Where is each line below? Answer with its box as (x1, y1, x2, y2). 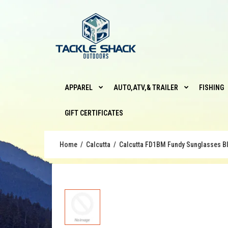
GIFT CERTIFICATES (65, 109, 123, 117)
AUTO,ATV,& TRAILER (113, 83, 178, 92)
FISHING (199, 83, 224, 92)
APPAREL (65, 83, 93, 92)
